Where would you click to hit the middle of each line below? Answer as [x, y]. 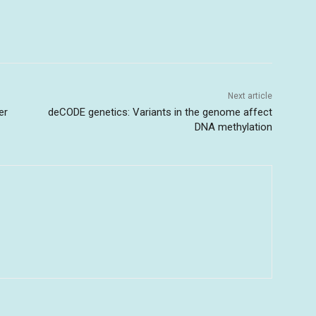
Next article [250, 96]
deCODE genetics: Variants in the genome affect [160, 112]
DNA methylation [233, 127]
